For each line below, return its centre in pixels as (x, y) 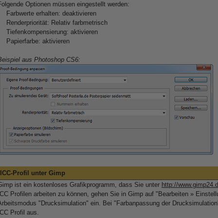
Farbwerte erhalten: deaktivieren (51, 13)
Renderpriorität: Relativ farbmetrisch (57, 23)
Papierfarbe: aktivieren (38, 41)
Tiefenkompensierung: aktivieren (52, 32)
